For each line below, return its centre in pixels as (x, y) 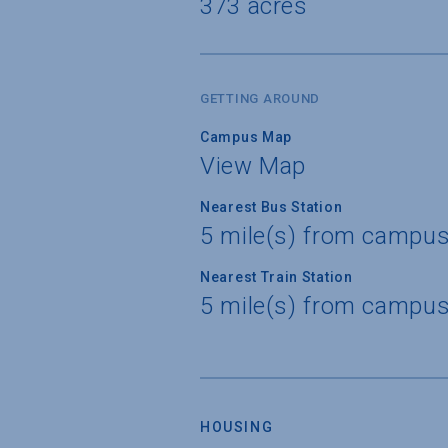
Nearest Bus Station (271, 206)
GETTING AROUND (260, 98)
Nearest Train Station (276, 276)
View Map (253, 165)
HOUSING (237, 426)
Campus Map (246, 136)
